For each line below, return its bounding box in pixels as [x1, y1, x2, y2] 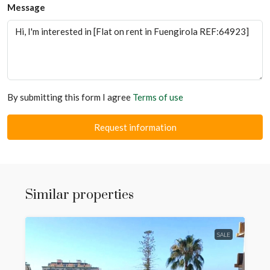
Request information [93, 122, 177, 133]
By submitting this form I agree [7, 92, 133, 102]
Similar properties [25, 187, 134, 203]
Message [7, 2, 45, 13]
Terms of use [133, 92, 183, 102]
